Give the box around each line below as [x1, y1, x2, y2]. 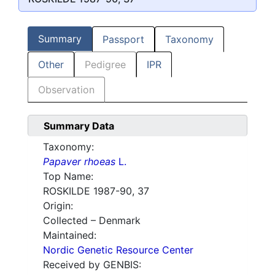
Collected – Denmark [43, 214, 141, 227]
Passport [103, 33, 144, 46]
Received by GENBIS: [43, 258, 141, 271]
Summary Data [44, 120, 114, 133]
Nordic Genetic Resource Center [43, 244, 193, 257]
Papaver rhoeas [43, 155, 115, 168]
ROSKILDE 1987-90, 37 [43, 185, 149, 198]
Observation [38, 83, 95, 96]
